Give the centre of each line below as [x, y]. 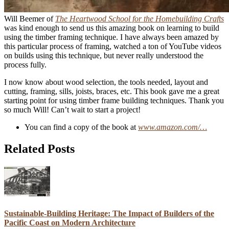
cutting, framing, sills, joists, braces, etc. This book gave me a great [112, 91]
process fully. [25, 64]
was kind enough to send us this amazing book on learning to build [112, 28]
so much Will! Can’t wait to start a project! [72, 109]
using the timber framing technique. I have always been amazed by [111, 37]
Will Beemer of [30, 18]
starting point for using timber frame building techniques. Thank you [114, 100]
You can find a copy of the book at [81, 127]
